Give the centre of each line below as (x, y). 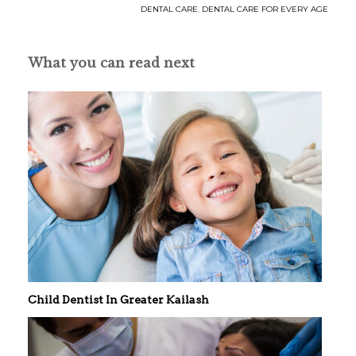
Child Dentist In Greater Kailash (118, 300)
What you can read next (111, 63)
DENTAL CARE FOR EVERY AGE (265, 10)
